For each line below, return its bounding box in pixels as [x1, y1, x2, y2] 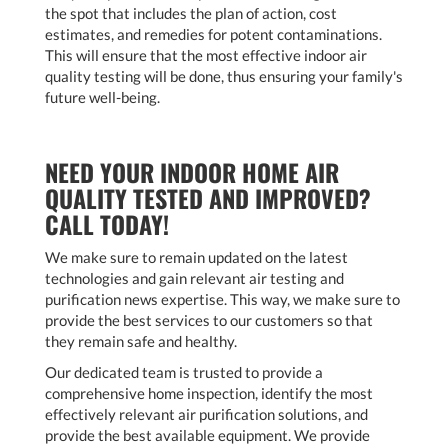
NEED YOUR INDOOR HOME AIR [45, 154, 339, 191]
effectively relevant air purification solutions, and [45, 405, 368, 424]
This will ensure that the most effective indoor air [45, 46, 367, 65]
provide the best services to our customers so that [45, 311, 373, 330]
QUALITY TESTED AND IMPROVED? [45, 180, 371, 217]
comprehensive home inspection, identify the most [45, 384, 373, 403]
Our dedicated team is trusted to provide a [45, 363, 323, 382]
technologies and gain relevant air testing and [45, 269, 344, 288]
